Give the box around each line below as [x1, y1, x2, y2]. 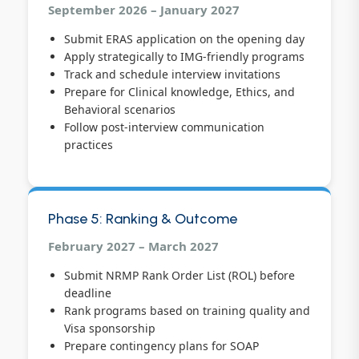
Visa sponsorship [64, 320, 155, 336]
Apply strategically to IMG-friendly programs [64, 49, 305, 65]
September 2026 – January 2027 [48, 2, 240, 18]
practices [64, 137, 113, 153]
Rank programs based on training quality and [64, 302, 310, 318]
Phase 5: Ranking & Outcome [48, 210, 237, 228]
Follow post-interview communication [64, 119, 264, 135]
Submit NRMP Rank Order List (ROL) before [64, 267, 295, 283]
